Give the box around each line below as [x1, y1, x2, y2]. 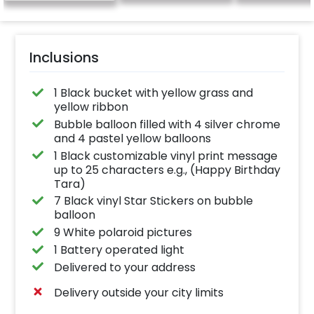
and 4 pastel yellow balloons [53, 130, 211, 146]
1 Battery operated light [53, 242, 184, 259]
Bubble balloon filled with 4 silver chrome [53, 116, 280, 132]
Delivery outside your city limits [53, 284, 224, 301]
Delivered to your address [53, 259, 196, 275]
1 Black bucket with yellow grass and [53, 85, 253, 102]
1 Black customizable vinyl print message [53, 147, 278, 164]
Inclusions [29, 48, 100, 68]
